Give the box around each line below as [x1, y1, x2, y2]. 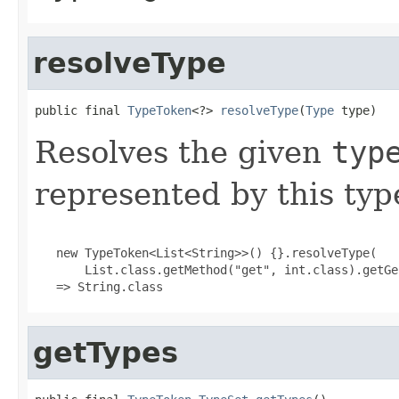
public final [35, 102, 127, 118]
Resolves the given [35, 134, 331, 170]
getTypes [33, 336, 178, 369]
